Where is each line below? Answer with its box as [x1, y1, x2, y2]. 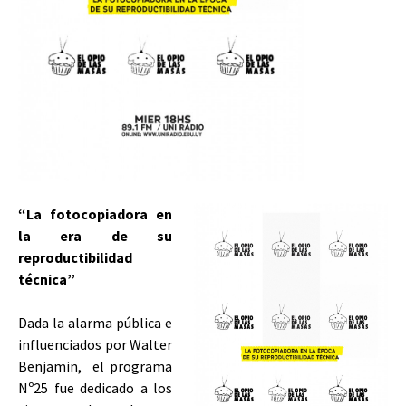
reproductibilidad [18, 247, 132, 266]
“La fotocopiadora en [18, 204, 172, 223]
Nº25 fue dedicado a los [18, 378, 172, 397]
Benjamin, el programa [18, 356, 172, 375]
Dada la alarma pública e [18, 313, 172, 332]
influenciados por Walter [18, 334, 172, 353]
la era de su [18, 226, 172, 245]
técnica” [18, 269, 75, 288]
